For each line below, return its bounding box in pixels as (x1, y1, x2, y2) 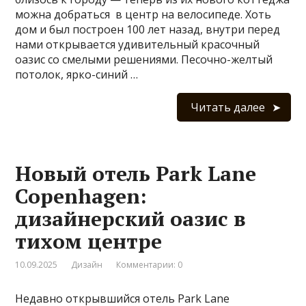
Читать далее (190, 99, 265, 115)
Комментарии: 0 (116, 258, 183, 270)
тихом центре (15, 227, 163, 255)
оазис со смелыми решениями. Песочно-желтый (15, 51, 273, 67)
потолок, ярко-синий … (15, 66, 139, 82)
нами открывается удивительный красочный (15, 36, 260, 52)
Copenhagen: (15, 182, 148, 210)
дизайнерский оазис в (15, 204, 247, 232)
